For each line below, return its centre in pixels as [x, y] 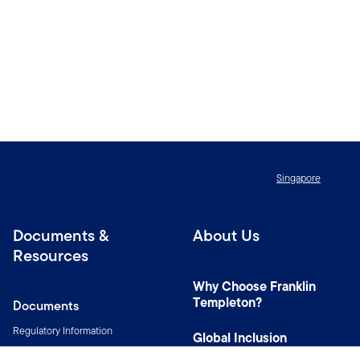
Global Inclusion [240, 337]
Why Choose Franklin [254, 286]
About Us [226, 235]
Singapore [299, 178]
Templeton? [227, 302]
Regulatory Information [63, 331]
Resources [51, 256]
